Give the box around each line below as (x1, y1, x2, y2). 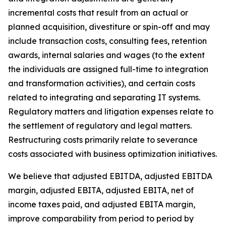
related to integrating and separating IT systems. (8, 92, 200, 102)
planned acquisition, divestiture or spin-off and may (8, 22, 210, 32)
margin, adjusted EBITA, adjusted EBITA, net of (8, 185, 194, 195)
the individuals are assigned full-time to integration (8, 64, 208, 74)
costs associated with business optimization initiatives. (8, 149, 217, 159)
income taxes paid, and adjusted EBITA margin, (8, 199, 195, 209)
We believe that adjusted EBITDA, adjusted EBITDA (8, 171, 212, 181)
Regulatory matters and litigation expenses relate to (8, 106, 213, 117)
